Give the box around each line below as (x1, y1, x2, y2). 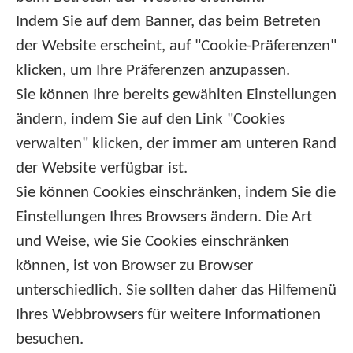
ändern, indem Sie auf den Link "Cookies (16, 111, 285, 128)
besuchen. (16, 331, 84, 347)
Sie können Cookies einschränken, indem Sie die (16, 184, 336, 201)
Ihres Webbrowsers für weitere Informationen (16, 307, 321, 323)
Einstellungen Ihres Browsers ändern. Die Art (16, 209, 312, 225)
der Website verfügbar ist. (16, 160, 188, 176)
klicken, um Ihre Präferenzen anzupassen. (16, 62, 290, 79)
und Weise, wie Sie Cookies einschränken (16, 233, 289, 250)
